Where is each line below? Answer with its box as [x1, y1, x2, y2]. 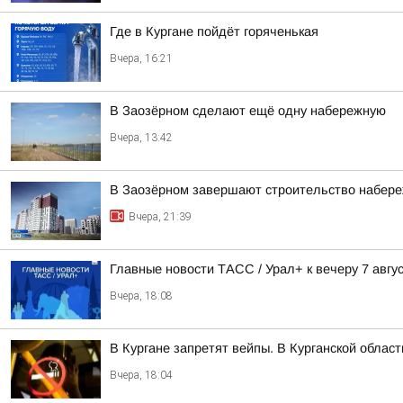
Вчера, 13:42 [110, 131, 173, 144]
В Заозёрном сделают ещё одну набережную [110, 103, 386, 118]
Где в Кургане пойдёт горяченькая [110, 24, 318, 39]
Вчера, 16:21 [110, 52, 173, 65]
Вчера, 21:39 [129, 210, 192, 223]
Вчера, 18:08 [110, 290, 173, 302]
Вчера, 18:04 [110, 369, 173, 381]
